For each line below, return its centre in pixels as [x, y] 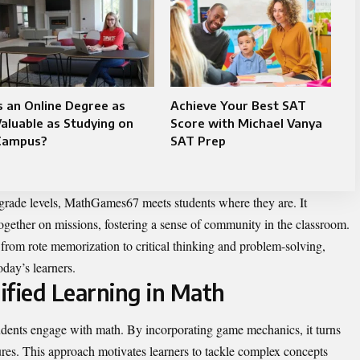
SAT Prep [198, 141]
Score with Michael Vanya [246, 123]
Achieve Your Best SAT [238, 106]
